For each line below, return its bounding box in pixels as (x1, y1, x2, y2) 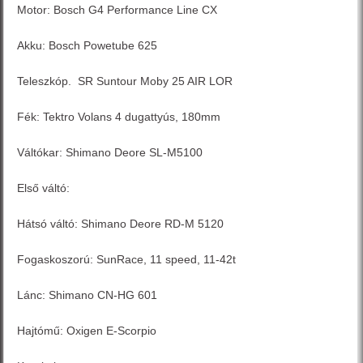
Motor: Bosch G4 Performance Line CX (17, 3, 221, 17)
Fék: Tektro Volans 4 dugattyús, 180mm (17, 110, 221, 124)
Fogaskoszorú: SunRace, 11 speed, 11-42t (17, 253, 237, 267)
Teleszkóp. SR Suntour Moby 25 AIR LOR (17, 75, 233, 88)
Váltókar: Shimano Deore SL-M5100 (17, 146, 203, 160)
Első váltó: (17, 181, 74, 195)
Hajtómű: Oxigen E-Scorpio (17, 324, 157, 338)
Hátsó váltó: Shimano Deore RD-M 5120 (17, 217, 224, 231)
